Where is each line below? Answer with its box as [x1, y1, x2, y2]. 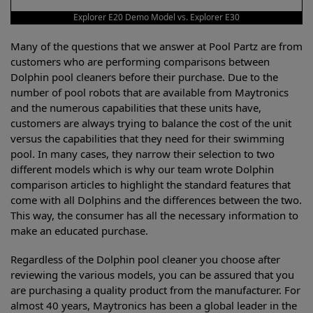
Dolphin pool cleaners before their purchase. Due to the [10, 70, 278, 84]
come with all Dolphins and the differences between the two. [10, 193, 302, 207]
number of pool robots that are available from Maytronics [10, 85, 289, 99]
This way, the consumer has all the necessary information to [10, 208, 298, 222]
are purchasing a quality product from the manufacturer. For [10, 283, 300, 298]
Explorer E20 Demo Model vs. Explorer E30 [73, 11, 240, 23]
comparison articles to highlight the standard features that [10, 177, 291, 191]
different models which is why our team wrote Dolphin [10, 162, 274, 176]
